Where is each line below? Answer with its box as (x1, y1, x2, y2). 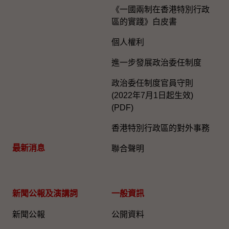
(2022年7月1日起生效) (111, 91, 193, 100)
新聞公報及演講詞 (12, 189, 78, 198)
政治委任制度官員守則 (111, 79, 193, 88)
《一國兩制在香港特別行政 (111, 5, 210, 14)
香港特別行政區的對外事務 (111, 124, 210, 133)
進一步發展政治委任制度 (111, 58, 201, 67)
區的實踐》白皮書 (111, 17, 177, 27)
